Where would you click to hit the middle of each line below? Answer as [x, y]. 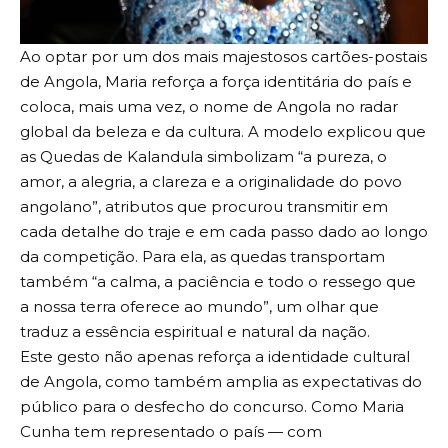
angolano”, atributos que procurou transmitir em [204, 207]
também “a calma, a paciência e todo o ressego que [218, 282]
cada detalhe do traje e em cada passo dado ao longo [224, 232]
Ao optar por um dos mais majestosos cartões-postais [223, 57]
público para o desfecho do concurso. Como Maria [212, 407]
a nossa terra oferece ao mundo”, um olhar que [199, 307]
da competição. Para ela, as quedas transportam [202, 257]
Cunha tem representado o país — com [171, 432]
